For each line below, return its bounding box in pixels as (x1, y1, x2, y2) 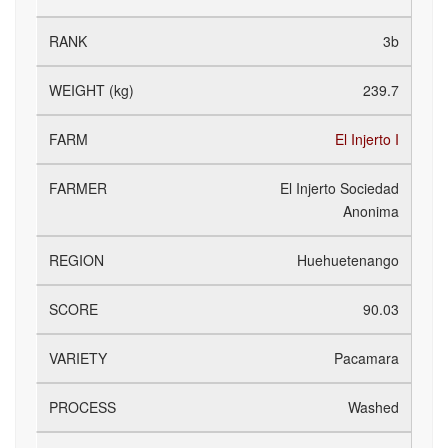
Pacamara (334, 348, 399, 368)
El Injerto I (335, 129, 399, 149)
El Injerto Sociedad (280, 178, 399, 198)
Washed (348, 397, 399, 417)
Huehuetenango (297, 250, 399, 270)
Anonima (343, 201, 399, 221)
